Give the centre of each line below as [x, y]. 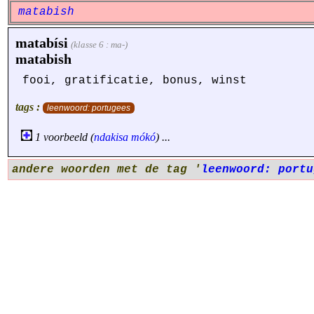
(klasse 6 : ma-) [99, 45]
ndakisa [111, 137]
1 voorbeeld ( [63, 137]
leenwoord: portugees [89, 108]
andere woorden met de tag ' [107, 170]
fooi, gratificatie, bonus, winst [135, 81]
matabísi [42, 43]
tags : [29, 107]
